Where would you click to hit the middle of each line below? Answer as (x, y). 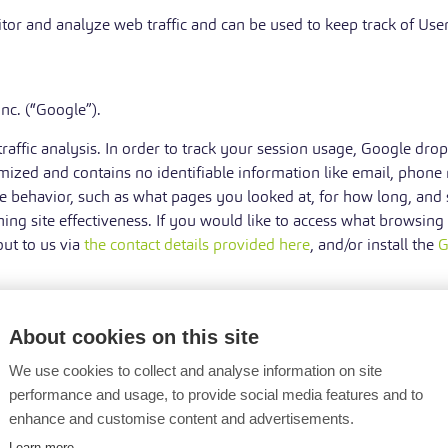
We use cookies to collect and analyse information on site (195, 370)
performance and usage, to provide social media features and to (216, 394)
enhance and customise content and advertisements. (181, 418)
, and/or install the (374, 244)
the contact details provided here (197, 244)
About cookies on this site (134, 337)
